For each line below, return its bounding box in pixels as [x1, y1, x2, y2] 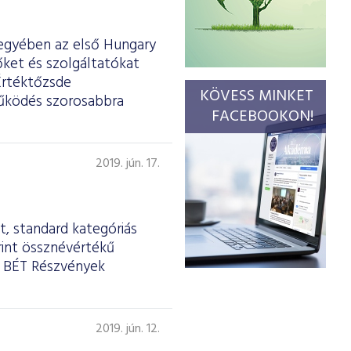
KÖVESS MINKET [200, 84, 313, 109]
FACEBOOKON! [212, 104, 313, 129]
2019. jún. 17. [96, 154, 160, 174]
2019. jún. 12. [96, 319, 160, 339]
